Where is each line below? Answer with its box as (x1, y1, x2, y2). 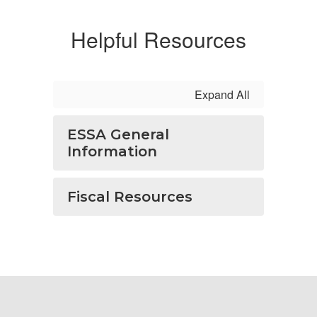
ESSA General (67, 126, 169, 143)
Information (67, 143, 157, 160)
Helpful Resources (71, 24, 246, 54)
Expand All (195, 86, 250, 103)
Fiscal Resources (67, 188, 192, 205)
